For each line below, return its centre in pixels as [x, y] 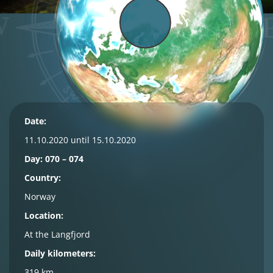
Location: [44, 215]
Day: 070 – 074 [54, 159]
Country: [43, 178]
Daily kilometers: [60, 253]
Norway [40, 197]
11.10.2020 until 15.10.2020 [80, 140]
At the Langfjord [57, 234]
